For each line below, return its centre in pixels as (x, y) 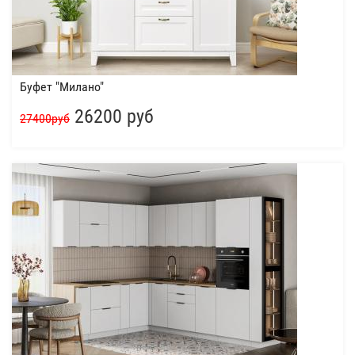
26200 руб (112, 116)
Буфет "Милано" (62, 87)
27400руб (45, 119)
